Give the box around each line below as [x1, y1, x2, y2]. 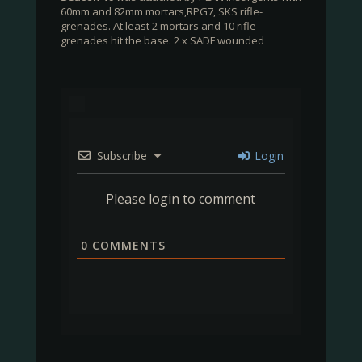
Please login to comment [106, 190, 256, 208]
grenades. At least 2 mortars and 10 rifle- [60, 19, 259, 33]
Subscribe [96, 148, 147, 163]
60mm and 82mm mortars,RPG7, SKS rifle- [60, 4, 263, 19]
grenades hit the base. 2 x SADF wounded [60, 33, 264, 48]
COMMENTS [87, 238, 166, 253]
